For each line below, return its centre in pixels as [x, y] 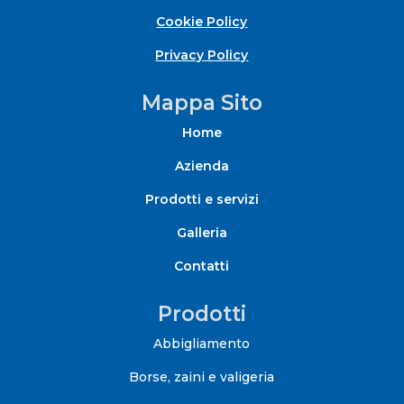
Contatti [202, 266]
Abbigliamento [202, 343]
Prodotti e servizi [202, 199]
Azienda [202, 165]
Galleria [202, 232]
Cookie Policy [202, 21]
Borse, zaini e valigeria [202, 376]
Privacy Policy [202, 55]
